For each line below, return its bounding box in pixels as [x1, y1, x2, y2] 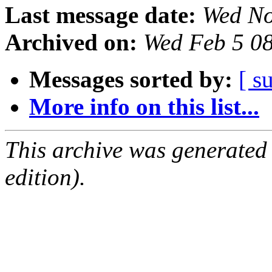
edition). [5, 164, 86, 191]
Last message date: [5, 2, 196, 29]
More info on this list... [29, 93, 259, 120]
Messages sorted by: [29, 66, 233, 93]
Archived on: [5, 29, 137, 56]
